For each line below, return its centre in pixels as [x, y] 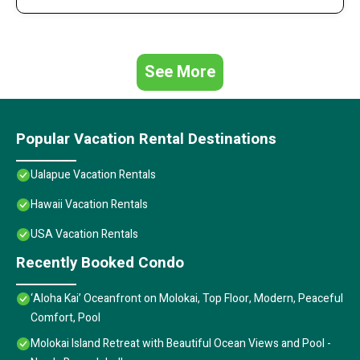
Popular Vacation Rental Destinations [146, 139]
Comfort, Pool [65, 318]
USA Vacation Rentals [84, 235]
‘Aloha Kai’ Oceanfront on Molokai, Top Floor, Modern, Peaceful [187, 299]
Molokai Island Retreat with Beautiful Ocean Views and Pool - [181, 344]
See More [180, 72]
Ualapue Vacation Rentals [93, 175]
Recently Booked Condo [100, 263]
